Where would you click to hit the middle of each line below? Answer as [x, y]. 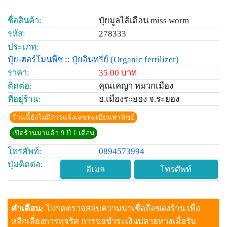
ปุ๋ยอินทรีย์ [90, 59]
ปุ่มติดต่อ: [25, 164]
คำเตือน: [28, 209]
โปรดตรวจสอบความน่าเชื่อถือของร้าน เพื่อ [123, 209]
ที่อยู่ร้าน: [24, 99]
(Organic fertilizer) [145, 59]
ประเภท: [23, 47]
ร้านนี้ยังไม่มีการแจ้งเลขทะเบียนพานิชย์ [73, 117]
